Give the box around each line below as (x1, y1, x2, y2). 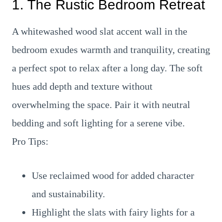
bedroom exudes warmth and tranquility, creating (12, 44, 210, 55)
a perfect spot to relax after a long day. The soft (12, 62, 203, 73)
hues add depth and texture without (12, 81, 153, 92)
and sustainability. (32, 188, 105, 199)
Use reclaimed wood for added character (32, 170, 194, 181)
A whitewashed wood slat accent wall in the (12, 26, 187, 37)
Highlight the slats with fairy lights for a (32, 207, 195, 218)
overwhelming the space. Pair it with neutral (12, 99, 190, 110)
